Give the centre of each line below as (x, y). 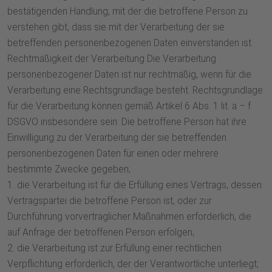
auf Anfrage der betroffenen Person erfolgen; (101, 233)
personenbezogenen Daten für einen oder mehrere (113, 154)
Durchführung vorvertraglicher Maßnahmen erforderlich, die (129, 217)
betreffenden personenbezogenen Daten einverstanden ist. (130, 43)
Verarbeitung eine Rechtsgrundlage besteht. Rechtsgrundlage (135, 91)
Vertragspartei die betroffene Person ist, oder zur (110, 201)
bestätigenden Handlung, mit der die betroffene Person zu (127, 12)
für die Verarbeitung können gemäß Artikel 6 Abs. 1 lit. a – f (129, 107)
